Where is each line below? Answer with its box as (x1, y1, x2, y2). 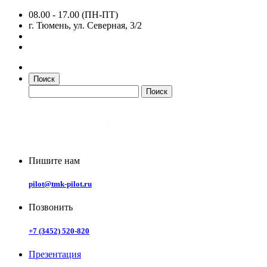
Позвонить (29, 202, 73, 213)
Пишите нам (29, 156, 80, 166)
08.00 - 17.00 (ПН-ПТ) (29, 10, 118, 20)
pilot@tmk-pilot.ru (29, 179, 92, 189)
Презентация (29, 249, 81, 259)
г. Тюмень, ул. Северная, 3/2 (29, 20, 142, 30)
